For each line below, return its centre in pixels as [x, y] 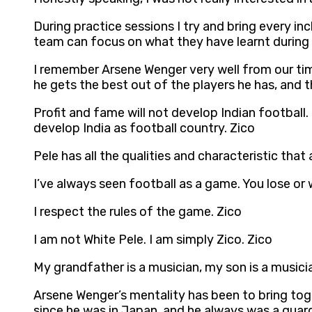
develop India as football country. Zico [144, 128]
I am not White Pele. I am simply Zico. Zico [153, 240]
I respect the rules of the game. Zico [138, 212]
